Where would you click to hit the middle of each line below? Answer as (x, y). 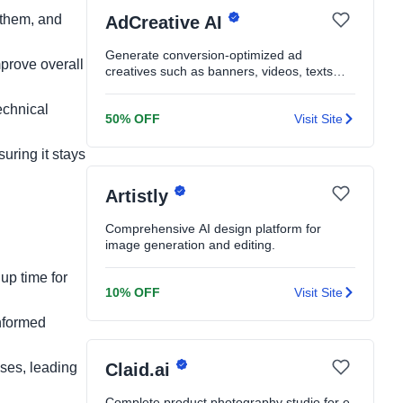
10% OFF (133, 292)
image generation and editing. (190, 245)
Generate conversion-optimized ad (204, 55)
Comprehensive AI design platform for (213, 228)
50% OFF (133, 119)
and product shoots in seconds (193, 87)
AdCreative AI (166, 23)
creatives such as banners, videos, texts (219, 71)
